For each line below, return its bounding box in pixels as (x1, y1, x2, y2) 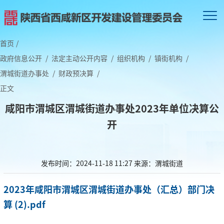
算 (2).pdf (3, 197, 45, 210)
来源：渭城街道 (134, 157, 183, 168)
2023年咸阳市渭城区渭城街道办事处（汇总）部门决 (3, 182, 214, 195)
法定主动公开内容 (51, 52, 107, 63)
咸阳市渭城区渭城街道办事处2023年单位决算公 (5, 100, 219, 115)
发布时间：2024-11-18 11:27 (41, 157, 132, 168)
